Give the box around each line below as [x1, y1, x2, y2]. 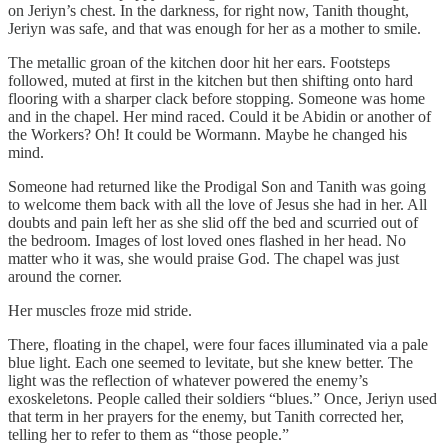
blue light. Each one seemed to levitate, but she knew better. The [8, 354, 413, 372]
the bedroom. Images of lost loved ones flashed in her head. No [8, 232, 406, 250]
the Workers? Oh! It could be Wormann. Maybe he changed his [8, 126, 407, 144]
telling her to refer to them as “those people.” [8, 426, 289, 444]
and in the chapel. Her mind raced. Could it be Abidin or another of [8, 108, 431, 126]
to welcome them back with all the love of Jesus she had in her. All [8, 196, 427, 214]
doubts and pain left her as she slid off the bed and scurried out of [8, 214, 418, 232]
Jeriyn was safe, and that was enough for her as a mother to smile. [8, 20, 421, 38]
